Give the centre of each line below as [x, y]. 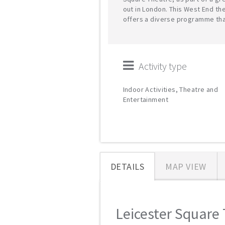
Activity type [162, 66]
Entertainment [145, 99]
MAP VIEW [186, 166]
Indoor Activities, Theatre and [171, 89]
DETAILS [127, 166]
